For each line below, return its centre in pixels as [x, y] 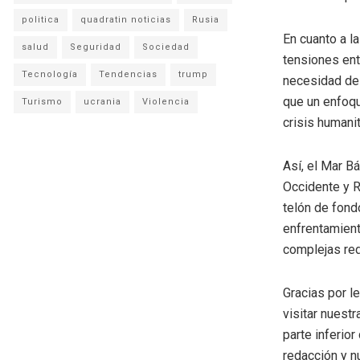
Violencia [166, 101]
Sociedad [166, 47]
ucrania [102, 101]
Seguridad [96, 47]
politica [41, 19]
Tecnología [50, 74]
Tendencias [128, 74]
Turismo [42, 101]
